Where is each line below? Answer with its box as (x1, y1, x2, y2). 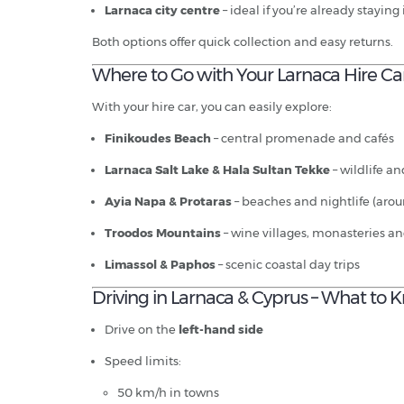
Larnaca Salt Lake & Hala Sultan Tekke (105, 162, 330, 178)
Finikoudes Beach (105, 131, 211, 146)
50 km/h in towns (117, 385, 219, 400)
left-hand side (179, 322, 263, 337)
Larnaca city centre (105, 3, 220, 18)
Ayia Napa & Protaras (105, 194, 232, 209)
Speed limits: (105, 353, 181, 369)
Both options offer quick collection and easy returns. (92, 34, 393, 50)
